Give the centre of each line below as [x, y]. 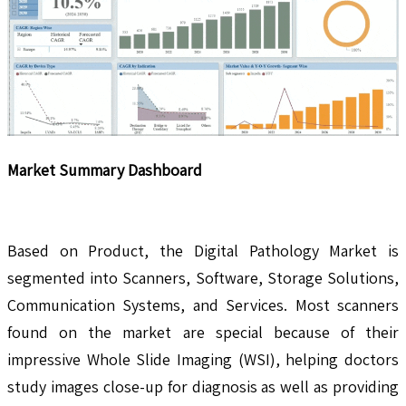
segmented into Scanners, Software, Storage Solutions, [203, 278]
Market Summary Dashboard [105, 170]
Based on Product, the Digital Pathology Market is [203, 251]
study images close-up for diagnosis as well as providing [203, 387]
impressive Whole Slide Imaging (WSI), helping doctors [203, 360]
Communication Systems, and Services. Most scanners [203, 305]
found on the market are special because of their [203, 333]
